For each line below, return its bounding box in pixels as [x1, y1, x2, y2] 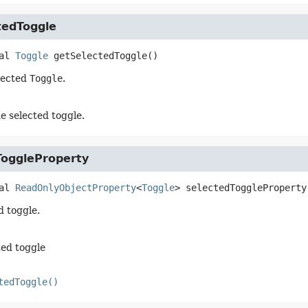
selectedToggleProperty [185, 182, 307, 193]
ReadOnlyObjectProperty [14, 182, 136, 193]
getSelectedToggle [53, 50, 147, 61]
